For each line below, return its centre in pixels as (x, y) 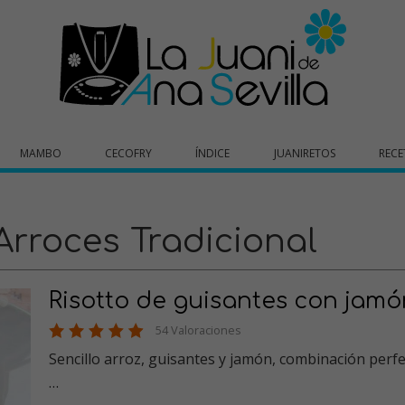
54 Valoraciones (198, 330)
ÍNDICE (213, 153)
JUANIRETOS (304, 153)
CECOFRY (129, 153)
